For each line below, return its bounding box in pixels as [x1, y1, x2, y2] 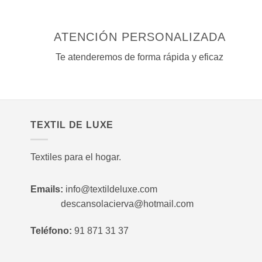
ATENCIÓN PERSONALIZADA [53, 30, 226, 44]
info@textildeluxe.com [65, 184, 157, 195]
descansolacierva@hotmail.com [30, 199, 194, 209]
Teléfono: [30, 226, 72, 236]
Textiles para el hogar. [30, 151, 121, 162]
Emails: [30, 184, 65, 195]
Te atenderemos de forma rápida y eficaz [56, 52, 224, 63]
